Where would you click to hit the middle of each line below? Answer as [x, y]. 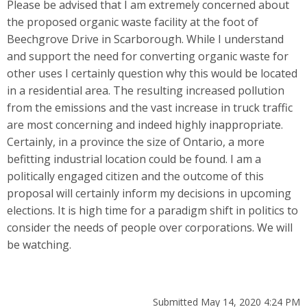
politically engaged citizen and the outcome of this [135, 176]
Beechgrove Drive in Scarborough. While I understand [145, 39]
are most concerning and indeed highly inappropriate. [145, 124]
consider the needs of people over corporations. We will [150, 227]
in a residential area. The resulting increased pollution [146, 90]
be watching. [39, 244]
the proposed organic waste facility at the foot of [133, 22]
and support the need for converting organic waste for [148, 56]
